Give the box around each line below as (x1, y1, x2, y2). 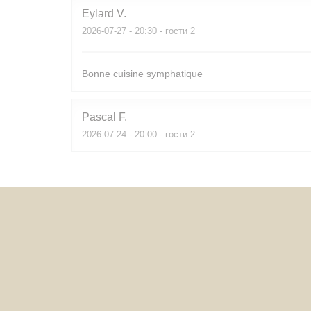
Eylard (82, 8, 114, 19)
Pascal (82, 111, 116, 123)
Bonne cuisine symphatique (82, 68, 203, 79)
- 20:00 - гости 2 (126, 129, 195, 140)
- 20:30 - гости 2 (126, 26, 195, 36)
